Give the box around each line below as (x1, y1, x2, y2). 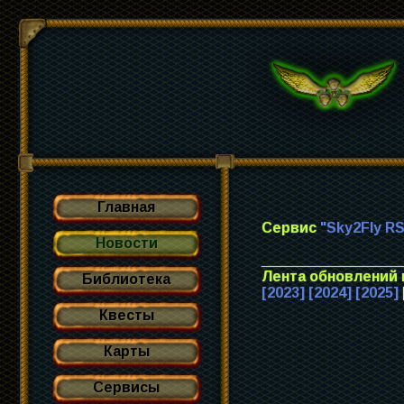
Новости (95, 235, 158, 251)
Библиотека (82, 271, 170, 287)
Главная (97, 199, 155, 215)
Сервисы (93, 380, 160, 395)
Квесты (98, 308, 154, 323)
